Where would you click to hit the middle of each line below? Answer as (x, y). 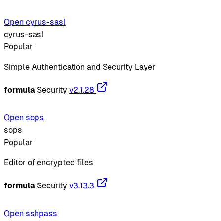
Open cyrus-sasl (35, 22)
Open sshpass (31, 213)
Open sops (24, 117)
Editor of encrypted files (49, 162)
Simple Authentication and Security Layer (80, 67)
